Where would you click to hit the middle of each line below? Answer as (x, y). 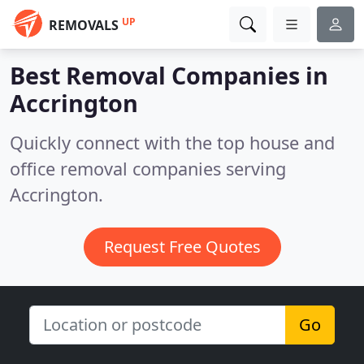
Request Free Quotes (182, 247)
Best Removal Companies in (169, 75)
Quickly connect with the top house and (172, 143)
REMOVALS (84, 25)
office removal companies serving (148, 169)
